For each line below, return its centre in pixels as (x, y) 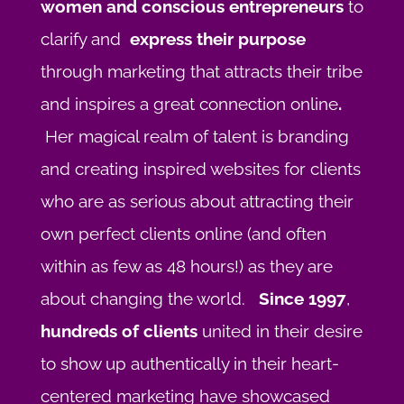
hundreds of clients (119, 331)
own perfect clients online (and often (183, 234)
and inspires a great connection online (189, 104)
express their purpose (217, 39)
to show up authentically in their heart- (189, 364)
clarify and (85, 39)
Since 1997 (302, 299)
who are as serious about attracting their (197, 202)
